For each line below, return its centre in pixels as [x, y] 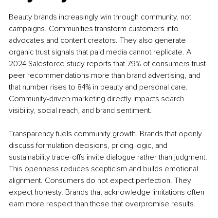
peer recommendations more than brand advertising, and [106, 75]
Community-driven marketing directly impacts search [97, 99]
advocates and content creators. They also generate [98, 40]
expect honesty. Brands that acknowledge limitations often [108, 192]
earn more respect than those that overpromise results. [102, 204]
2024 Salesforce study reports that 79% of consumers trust [108, 64]
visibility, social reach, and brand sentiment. [80, 110]
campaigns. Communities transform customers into [95, 28]
